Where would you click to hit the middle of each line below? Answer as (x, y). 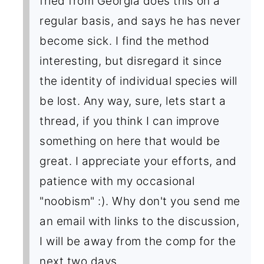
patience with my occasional (117, 181)
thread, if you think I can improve (130, 121)
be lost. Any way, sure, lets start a (133, 101)
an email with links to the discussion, (140, 221)
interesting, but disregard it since (131, 61)
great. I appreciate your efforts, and (138, 161)
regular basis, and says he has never (140, 21)
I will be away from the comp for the (138, 241)
